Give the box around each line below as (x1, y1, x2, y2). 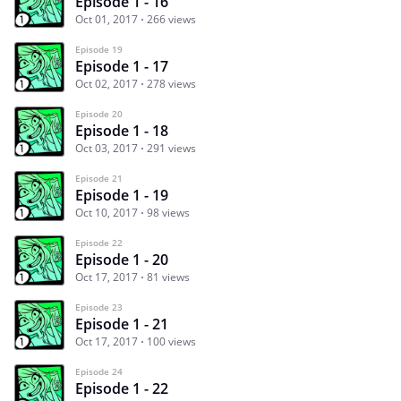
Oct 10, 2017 (75, 205, 138, 221)
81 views (147, 269, 190, 286)
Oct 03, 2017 (75, 141, 138, 157)
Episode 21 (75, 172, 123, 185)
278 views (147, 76, 196, 92)
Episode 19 (75, 43, 123, 56)
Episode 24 (75, 365, 123, 379)
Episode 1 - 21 (75, 314, 168, 335)
